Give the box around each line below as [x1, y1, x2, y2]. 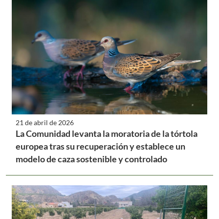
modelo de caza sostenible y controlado [16, 153, 167, 164]
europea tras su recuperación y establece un [16, 140, 185, 152]
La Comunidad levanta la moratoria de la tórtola [16, 128, 197, 139]
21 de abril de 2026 [16, 118, 74, 127]
